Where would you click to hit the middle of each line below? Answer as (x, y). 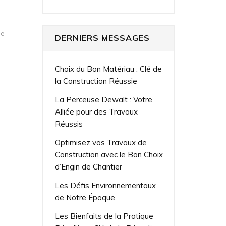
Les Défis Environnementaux (105, 186)
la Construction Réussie (96, 81)
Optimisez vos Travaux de (101, 143)
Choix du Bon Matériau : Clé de (108, 69)
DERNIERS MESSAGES (102, 38)
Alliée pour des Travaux (96, 112)
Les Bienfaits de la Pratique (104, 216)
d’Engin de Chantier (88, 167)
